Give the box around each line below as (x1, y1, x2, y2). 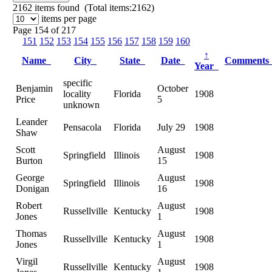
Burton (16, 155, 42, 166)
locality (63, 88, 91, 99)
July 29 (157, 121, 185, 132)
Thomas (16, 228, 47, 239)
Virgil (16, 256, 38, 267)
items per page (41, 13, 97, 24)
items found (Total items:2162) (32, 2, 154, 13)
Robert (16, 200, 42, 211)
